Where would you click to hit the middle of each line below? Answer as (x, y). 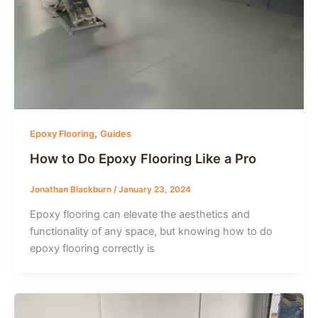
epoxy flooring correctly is (92, 248)
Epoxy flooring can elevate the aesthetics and (139, 214)
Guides (115, 134)
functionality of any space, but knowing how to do (151, 231)
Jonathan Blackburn (71, 189)
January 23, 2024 (154, 189)
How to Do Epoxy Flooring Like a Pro (143, 158)
